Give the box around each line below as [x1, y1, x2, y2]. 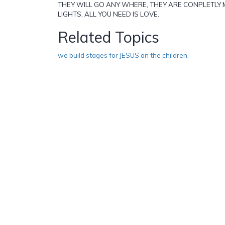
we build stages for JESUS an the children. [58, 51, 189, 59]
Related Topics [58, 27, 159, 47]
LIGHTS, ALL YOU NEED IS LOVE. [58, 10, 159, 18]
